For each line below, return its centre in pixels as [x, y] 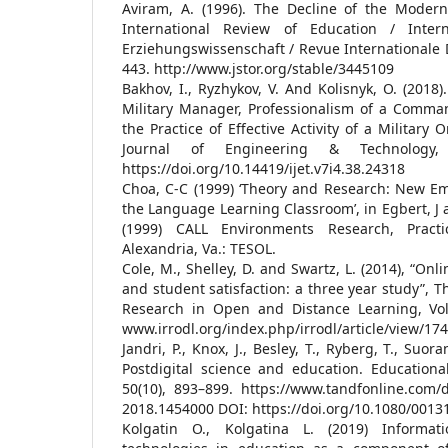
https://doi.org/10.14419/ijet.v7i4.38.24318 [263, 168]
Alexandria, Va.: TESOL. [199, 248]
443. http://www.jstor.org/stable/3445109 [258, 68]
